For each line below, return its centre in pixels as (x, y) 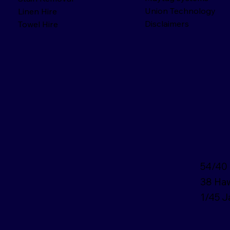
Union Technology (180, 11)
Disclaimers (167, 24)
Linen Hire (37, 12)
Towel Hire (38, 24)
